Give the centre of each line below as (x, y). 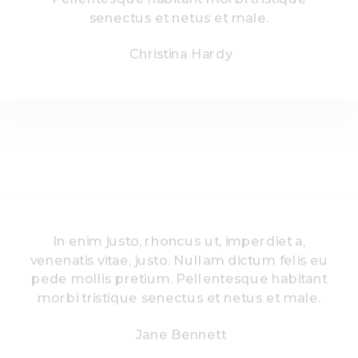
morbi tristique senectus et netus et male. (179, 298)
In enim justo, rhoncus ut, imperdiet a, (179, 241)
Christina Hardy (181, 54)
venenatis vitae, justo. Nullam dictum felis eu (179, 260)
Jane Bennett (181, 334)
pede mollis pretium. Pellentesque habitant (179, 278)
